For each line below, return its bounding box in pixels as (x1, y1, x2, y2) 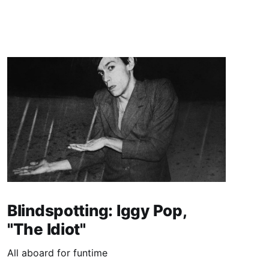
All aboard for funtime (7, 246, 107, 259)
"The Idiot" (7, 219, 86, 238)
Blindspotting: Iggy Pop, (7, 201, 187, 220)
